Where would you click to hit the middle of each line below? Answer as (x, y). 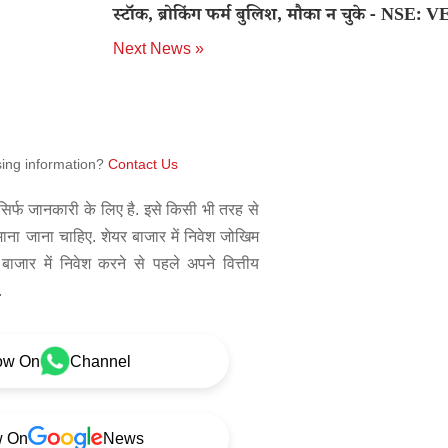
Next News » (158, 48)
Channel (100, 361)
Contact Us (143, 164)
